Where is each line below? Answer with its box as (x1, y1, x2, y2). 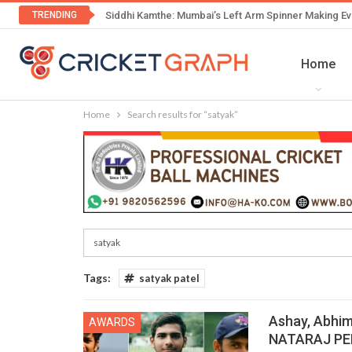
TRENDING (31, 9, 77, 20)
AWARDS (89, 316, 135, 329)
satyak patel (139, 272, 200, 285)
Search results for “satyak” (127, 108, 238, 120)
